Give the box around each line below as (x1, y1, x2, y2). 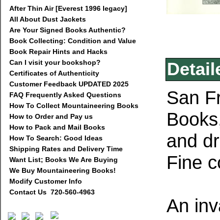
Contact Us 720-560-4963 (9, 188, 95, 196)
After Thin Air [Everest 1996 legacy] (9, 4, 127, 12)
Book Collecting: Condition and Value (9, 37, 136, 45)
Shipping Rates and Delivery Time (9, 145, 123, 153)
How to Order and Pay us (9, 112, 93, 120)
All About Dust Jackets (9, 15, 86, 23)
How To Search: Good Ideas (9, 134, 103, 142)
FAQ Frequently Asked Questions (9, 91, 121, 99)
